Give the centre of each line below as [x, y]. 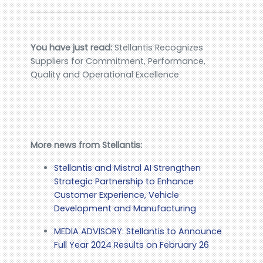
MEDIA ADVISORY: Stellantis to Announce [138, 232]
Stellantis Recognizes [158, 48]
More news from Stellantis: [87, 145]
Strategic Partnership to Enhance [124, 182]
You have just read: [72, 48]
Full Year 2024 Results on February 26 [132, 245]
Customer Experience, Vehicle [117, 195]
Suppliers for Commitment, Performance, [118, 61]
